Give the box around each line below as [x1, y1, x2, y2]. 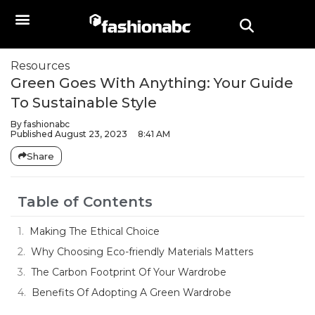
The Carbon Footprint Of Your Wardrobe [31, 266, 226, 278]
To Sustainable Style [11, 94, 157, 111]
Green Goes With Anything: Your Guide [11, 75, 293, 91]
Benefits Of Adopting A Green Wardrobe [32, 286, 231, 299]
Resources [11, 59, 70, 72]
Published [11, 129, 53, 139]
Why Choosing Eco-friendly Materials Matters [31, 245, 253, 258]
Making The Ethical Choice [30, 225, 160, 238]
